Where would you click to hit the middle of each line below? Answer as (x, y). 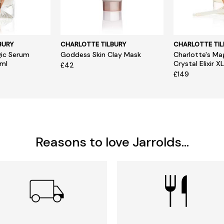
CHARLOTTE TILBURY (93, 44)
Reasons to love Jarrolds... (112, 142)
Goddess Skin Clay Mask (101, 54)
